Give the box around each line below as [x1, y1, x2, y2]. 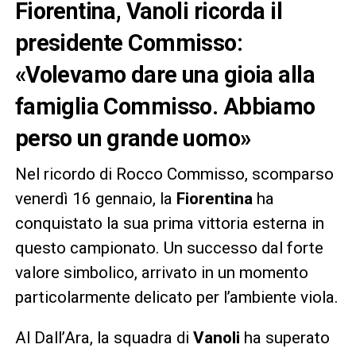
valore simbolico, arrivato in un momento [14, 262, 308, 282]
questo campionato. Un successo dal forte [14, 238, 323, 257]
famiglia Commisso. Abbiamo [14, 92, 315, 120]
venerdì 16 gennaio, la [14, 188, 176, 208]
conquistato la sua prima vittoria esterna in [14, 213, 324, 233]
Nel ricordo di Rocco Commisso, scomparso [14, 164, 334, 184]
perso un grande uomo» [14, 124, 251, 152]
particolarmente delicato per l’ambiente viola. [14, 287, 339, 307]
